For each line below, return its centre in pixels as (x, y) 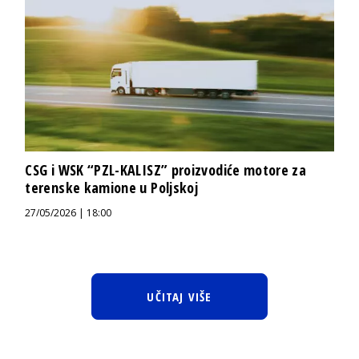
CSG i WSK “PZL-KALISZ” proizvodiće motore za (166, 169)
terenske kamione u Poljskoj (112, 187)
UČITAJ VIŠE (179, 296)
